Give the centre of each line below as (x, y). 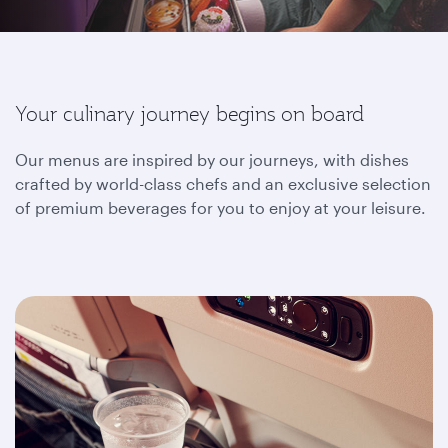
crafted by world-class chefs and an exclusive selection (223, 183)
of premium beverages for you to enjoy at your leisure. (222, 207)
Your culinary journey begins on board (189, 114)
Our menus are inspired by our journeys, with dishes (212, 159)
